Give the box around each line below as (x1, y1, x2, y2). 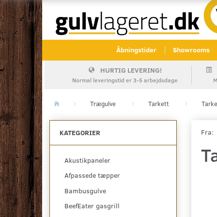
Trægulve (90, 99, 116, 108)
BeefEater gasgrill (64, 201, 120, 211)
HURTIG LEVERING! (100, 65, 162, 75)
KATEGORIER (60, 128, 100, 138)
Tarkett (148, 99, 169, 108)
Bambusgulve (64, 186, 106, 196)
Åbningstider (116, 45, 156, 55)
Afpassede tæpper (64, 170, 120, 180)
